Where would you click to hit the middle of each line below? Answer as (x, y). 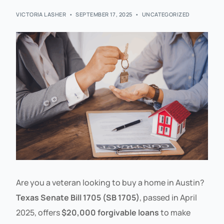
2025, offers (39, 212)
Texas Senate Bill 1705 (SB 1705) (78, 197)
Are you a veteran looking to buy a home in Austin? (110, 182)
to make (175, 212)
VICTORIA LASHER (41, 14)
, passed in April (168, 197)
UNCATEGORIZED (166, 14)
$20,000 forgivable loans (110, 212)
